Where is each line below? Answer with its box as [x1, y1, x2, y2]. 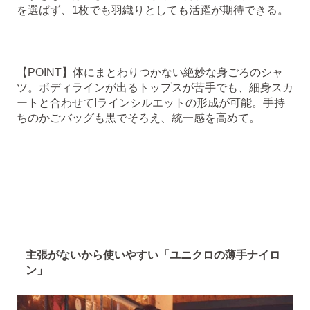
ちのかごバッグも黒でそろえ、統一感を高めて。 [17, 111, 260, 124]
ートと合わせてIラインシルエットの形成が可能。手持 [17, 96, 285, 109]
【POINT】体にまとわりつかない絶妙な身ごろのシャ [17, 66, 283, 78]
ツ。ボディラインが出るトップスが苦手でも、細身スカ [17, 81, 293, 93]
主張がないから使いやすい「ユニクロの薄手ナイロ [26, 248, 280, 261]
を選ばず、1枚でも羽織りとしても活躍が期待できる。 [17, 3, 289, 16]
